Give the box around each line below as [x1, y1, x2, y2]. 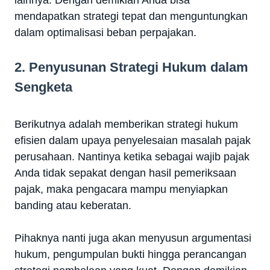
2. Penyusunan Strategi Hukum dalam [14, 60, 248, 75]
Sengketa [14, 80, 72, 95]
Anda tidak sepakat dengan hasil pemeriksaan [14, 167, 236, 180]
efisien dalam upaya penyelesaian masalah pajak [14, 134, 251, 147]
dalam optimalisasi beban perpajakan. [14, 27, 196, 39]
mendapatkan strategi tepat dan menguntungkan [14, 10, 248, 23]
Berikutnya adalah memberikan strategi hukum [14, 118, 238, 131]
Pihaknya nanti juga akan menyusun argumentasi [14, 232, 251, 245]
